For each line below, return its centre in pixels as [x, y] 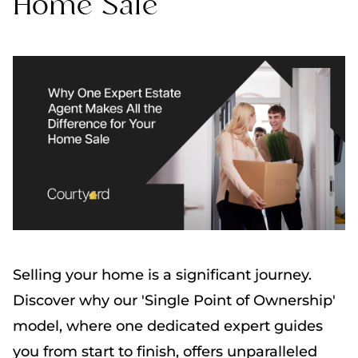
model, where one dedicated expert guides [168, 326]
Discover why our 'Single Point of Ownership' [174, 300]
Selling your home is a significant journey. [162, 274]
